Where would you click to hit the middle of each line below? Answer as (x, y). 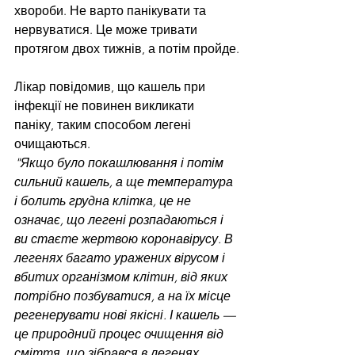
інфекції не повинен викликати (106, 105)
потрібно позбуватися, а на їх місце (124, 296)
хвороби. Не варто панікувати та (112, 10)
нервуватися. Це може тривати (107, 29)
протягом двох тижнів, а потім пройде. (127, 48)
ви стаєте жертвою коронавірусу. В (125, 239)
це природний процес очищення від (120, 334)
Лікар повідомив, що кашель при (111, 86)
